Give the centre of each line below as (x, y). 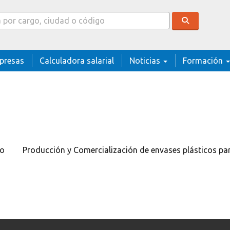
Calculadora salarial (77, 61)
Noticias (146, 61)
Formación (204, 61)
